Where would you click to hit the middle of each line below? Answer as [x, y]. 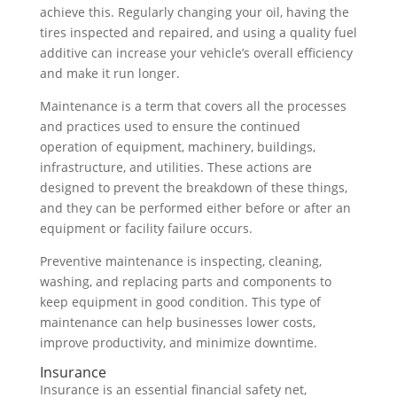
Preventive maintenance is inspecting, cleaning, [180, 261]
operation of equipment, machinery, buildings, [177, 146]
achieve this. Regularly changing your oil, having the [194, 12]
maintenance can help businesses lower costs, [177, 322]
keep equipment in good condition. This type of [180, 301]
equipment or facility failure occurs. [146, 228]
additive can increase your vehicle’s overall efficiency [196, 52]
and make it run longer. [109, 73]
